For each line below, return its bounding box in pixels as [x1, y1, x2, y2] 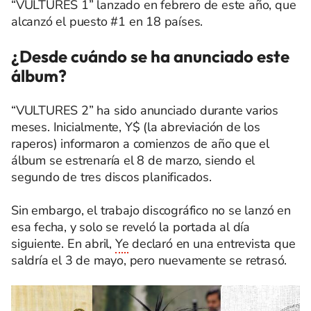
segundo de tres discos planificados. [11, 169, 212, 185]
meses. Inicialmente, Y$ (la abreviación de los [11, 119, 260, 135]
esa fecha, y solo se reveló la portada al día [11, 219, 250, 235]
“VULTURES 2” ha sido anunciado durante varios [11, 102, 278, 119]
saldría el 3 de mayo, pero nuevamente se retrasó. [11, 252, 287, 269]
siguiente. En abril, [11, 235, 115, 252]
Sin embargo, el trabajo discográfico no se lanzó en [11, 202, 291, 219]
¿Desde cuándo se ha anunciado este [11, 46, 289, 67]
